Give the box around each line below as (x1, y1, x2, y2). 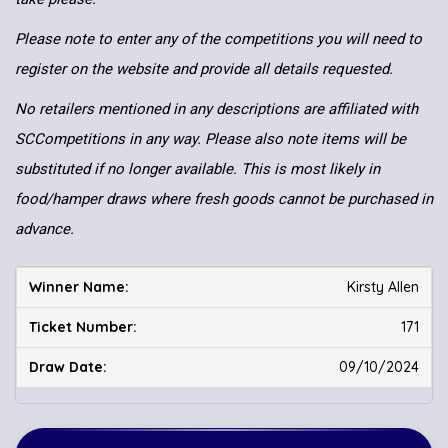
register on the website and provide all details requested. (15, 60, 397, 79)
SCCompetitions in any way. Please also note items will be (15, 130, 406, 149)
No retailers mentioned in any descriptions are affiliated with (15, 100, 418, 119)
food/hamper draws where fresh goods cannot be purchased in (15, 190, 433, 209)
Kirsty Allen (347, 278, 419, 297)
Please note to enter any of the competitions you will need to (15, 30, 422, 49)
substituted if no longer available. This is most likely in (15, 160, 380, 179)
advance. (15, 220, 74, 239)
